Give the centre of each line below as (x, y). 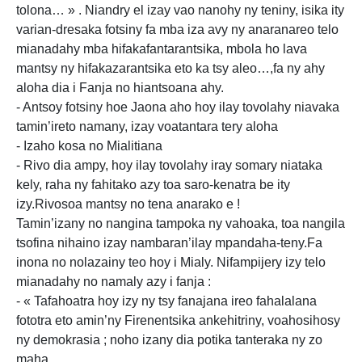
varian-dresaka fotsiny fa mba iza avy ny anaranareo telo (177, 29)
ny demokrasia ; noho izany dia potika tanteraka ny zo (169, 340)
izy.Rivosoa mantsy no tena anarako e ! (128, 204)
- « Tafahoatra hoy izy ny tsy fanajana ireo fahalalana (166, 301)
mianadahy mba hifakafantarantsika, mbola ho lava (162, 49)
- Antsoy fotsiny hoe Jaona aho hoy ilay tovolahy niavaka (178, 107)
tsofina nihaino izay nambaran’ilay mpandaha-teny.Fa (169, 243)
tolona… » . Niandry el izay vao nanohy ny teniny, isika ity (180, 10)
